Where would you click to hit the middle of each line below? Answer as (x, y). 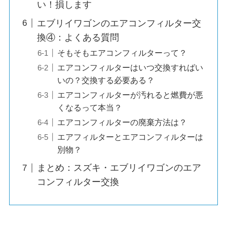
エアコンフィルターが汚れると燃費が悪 (130, 95)
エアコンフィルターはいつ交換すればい (130, 68)
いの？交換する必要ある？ (106, 80)
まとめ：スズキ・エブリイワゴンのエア (119, 168)
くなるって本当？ (89, 108)
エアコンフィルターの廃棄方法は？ (122, 122)
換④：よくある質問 (78, 37)
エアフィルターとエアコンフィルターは (130, 137)
